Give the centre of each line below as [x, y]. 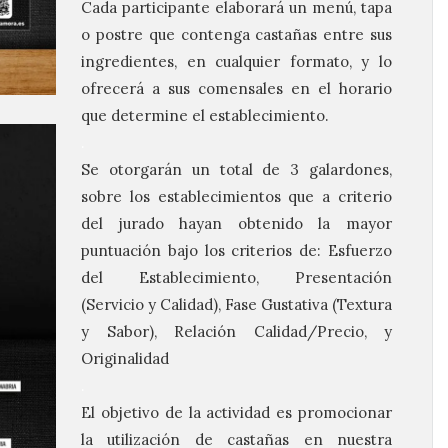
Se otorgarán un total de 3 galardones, [236, 169]
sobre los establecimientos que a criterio [236, 196]
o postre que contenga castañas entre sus [236, 34]
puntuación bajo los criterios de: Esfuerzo [236, 250]
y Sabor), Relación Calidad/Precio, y [236, 331]
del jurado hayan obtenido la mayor [236, 223]
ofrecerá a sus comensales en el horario [236, 88]
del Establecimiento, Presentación [236, 277]
